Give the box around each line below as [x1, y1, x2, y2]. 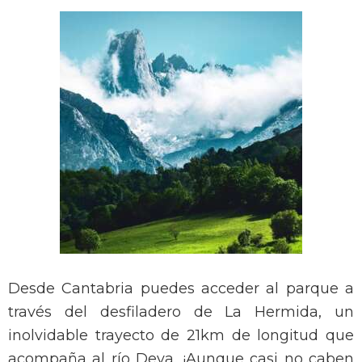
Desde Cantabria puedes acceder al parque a [8, 280, 354, 298]
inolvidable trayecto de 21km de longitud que [8, 326, 354, 345]
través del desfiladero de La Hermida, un [8, 303, 354, 322]
